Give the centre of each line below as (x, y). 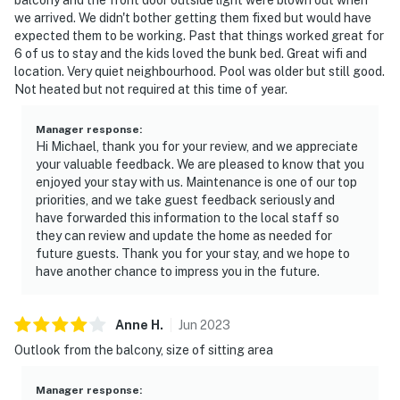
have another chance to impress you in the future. (178, 271)
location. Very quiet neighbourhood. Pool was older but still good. (200, 71)
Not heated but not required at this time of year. (151, 89)
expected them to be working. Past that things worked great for (199, 35)
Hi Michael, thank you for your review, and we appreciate (197, 146)
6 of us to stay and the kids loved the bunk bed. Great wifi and (191, 53)
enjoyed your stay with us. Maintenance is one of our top (196, 182)
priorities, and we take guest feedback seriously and (185, 200)
